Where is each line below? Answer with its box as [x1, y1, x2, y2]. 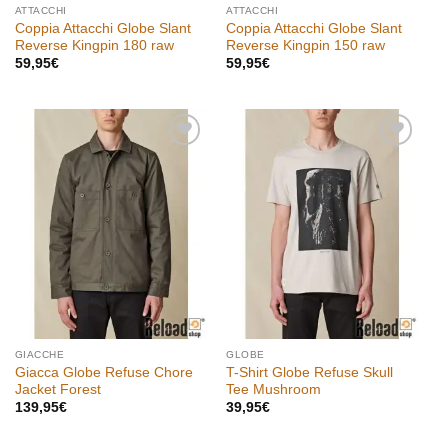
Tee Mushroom [226, 381, 322, 397]
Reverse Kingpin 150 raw [226, 37, 386, 53]
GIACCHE [14, 349, 65, 361]
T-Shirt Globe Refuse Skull [226, 364, 394, 380]
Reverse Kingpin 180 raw [14, 37, 174, 53]
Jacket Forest [14, 381, 101, 397]
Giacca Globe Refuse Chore [14, 364, 193, 380]
